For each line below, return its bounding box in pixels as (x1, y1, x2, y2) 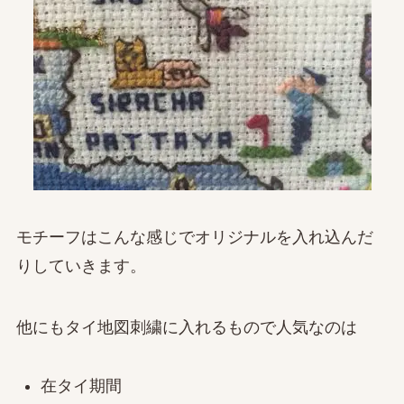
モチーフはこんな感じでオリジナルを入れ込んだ (15, 228, 373, 247)
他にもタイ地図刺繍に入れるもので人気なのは (15, 318, 357, 336)
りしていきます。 (15, 257, 146, 276)
